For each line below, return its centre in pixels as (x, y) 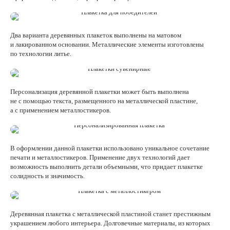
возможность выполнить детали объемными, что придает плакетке (107, 167)
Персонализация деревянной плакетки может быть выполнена (100, 92)
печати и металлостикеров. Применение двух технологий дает (100, 157)
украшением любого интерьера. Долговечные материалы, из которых (110, 223)
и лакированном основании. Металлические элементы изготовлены (107, 44)
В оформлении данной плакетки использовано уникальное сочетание (110, 148)
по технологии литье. (41, 54)
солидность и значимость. (47, 176)
